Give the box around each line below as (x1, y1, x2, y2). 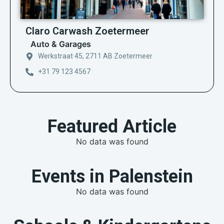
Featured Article (47, 116, 176, 137)
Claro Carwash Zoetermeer (25, 25, 149, 37)
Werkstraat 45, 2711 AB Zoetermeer (38, 52, 152, 60)
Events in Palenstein (31, 166, 193, 187)
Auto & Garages (30, 39, 91, 49)
